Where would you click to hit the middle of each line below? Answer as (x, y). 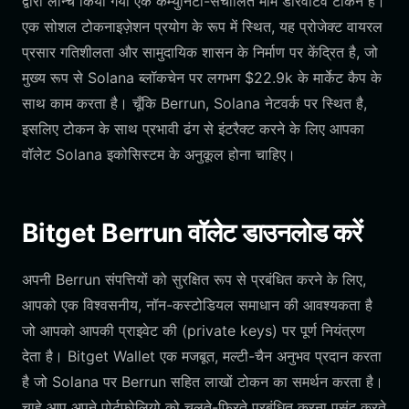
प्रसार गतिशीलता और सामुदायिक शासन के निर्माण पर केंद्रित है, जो (200, 52)
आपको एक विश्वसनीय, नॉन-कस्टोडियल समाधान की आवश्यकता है (197, 305)
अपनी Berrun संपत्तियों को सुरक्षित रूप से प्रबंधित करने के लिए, (194, 279)
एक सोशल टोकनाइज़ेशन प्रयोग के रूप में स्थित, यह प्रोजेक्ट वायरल (202, 26)
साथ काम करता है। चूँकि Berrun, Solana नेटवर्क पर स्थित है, (194, 103)
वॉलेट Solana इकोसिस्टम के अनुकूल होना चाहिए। (159, 154)
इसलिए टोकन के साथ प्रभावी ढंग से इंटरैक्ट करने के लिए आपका (193, 129)
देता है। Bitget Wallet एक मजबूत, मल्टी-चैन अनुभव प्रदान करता (202, 356)
